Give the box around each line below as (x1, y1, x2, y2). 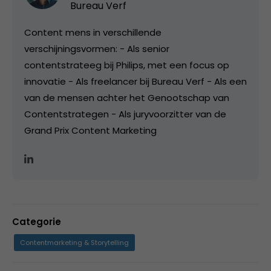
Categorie (12, 215, 61, 228)
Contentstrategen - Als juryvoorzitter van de (24, 108, 226, 120)
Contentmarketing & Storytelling (20, 238, 129, 247)
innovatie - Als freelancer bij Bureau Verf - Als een (24, 75, 247, 88)
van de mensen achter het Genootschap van (24, 91, 229, 104)
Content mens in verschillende (24, 26, 162, 39)
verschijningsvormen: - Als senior (24, 42, 169, 55)
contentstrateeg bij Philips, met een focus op (24, 59, 229, 71)
